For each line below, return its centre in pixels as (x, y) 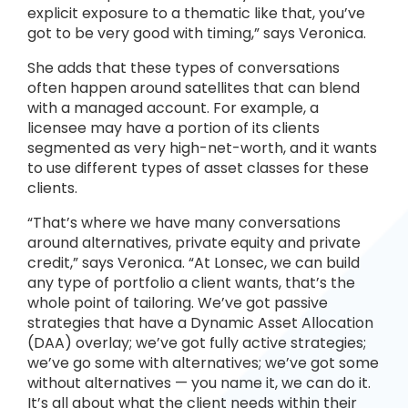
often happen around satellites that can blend (194, 88)
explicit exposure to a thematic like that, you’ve (196, 13)
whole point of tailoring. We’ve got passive (178, 303)
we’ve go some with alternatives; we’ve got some (203, 363)
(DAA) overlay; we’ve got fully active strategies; (197, 343)
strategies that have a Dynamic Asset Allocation (200, 323)
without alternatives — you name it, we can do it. (199, 383)
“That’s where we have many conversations (184, 223)
